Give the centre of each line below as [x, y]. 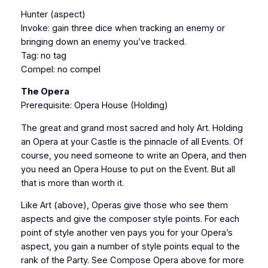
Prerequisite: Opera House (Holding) [94, 106]
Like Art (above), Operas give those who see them [124, 205]
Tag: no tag [43, 55]
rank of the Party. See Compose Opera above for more [132, 261]
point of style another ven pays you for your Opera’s [127, 233]
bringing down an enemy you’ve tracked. [103, 42]
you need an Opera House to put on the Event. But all [128, 169]
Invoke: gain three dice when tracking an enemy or [123, 28]
